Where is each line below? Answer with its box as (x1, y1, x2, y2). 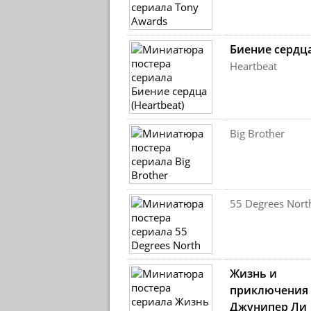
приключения (229, 283, 308, 298)
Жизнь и (229, 266, 277, 281)
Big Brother (229, 126, 285, 140)
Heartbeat (229, 59, 277, 73)
